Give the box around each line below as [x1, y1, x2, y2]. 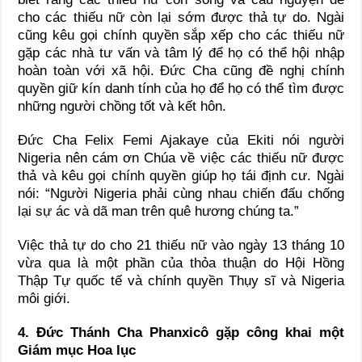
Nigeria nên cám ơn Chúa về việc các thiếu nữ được [18, 149, 344, 166]
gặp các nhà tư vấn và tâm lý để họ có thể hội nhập [18, 44, 344, 61]
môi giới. [18, 290, 71, 306]
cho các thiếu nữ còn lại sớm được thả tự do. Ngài [18, 9, 344, 25]
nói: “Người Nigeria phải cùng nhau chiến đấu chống [18, 185, 344, 201]
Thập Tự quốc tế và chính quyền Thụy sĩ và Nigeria [18, 272, 344, 288]
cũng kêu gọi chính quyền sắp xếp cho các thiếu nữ [18, 27, 344, 43]
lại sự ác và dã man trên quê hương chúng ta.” [18, 203, 300, 219]
